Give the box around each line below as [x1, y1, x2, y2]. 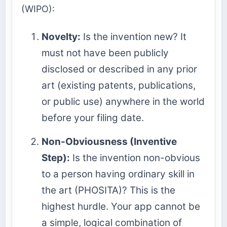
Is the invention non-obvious [70, 152, 200, 164]
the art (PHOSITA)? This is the [42, 184, 175, 196]
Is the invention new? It [81, 30, 186, 43]
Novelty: [42, 30, 81, 43]
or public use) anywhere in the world [42, 95, 205, 107]
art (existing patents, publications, [42, 79, 196, 91]
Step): [42, 152, 70, 164]
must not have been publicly [42, 47, 169, 59]
